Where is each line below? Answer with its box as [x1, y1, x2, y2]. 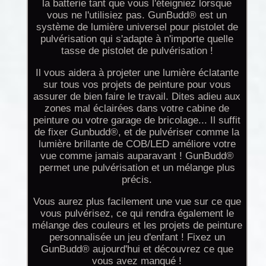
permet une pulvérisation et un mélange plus [39, 161, 235, 173]
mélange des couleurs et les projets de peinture [31, 219, 242, 231]
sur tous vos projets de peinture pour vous [43, 78, 231, 90]
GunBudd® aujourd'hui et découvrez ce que [40, 243, 233, 255]
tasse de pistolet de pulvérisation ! [61, 45, 213, 56]
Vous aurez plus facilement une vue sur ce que [33, 195, 241, 207]
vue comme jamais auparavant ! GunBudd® [40, 150, 234, 161]
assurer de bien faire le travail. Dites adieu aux [33, 90, 241, 102]
